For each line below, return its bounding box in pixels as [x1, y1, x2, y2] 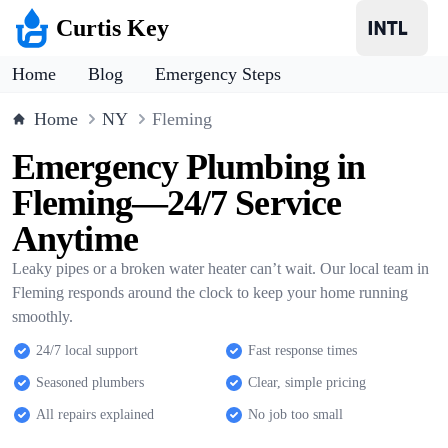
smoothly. [12, 308, 73, 325]
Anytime [12, 219, 138, 259]
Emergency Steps [155, 64, 281, 84]
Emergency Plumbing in [12, 147, 366, 187]
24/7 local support [36, 343, 138, 358]
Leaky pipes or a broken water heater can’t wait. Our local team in [12, 260, 429, 277]
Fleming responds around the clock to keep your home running [12, 284, 408, 301]
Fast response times [248, 343, 357, 358]
